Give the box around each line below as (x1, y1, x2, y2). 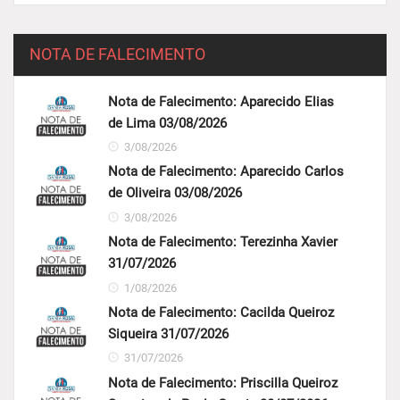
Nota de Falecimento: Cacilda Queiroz (107, 304, 334, 321)
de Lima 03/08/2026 (107, 114, 227, 131)
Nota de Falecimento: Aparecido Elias (107, 93, 334, 110)
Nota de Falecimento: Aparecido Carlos (107, 163, 344, 180)
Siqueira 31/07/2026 (107, 326, 229, 343)
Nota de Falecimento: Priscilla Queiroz (107, 374, 337, 391)
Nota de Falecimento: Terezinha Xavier (107, 234, 337, 251)
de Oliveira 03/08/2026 (107, 185, 242, 202)
